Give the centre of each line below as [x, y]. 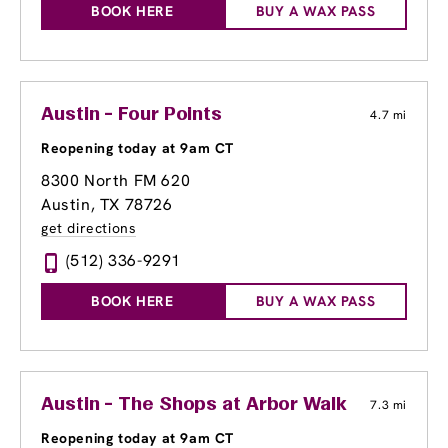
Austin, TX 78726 [107, 205]
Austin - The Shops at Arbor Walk [194, 405]
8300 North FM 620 [116, 181]
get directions [89, 228]
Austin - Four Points [131, 115]
